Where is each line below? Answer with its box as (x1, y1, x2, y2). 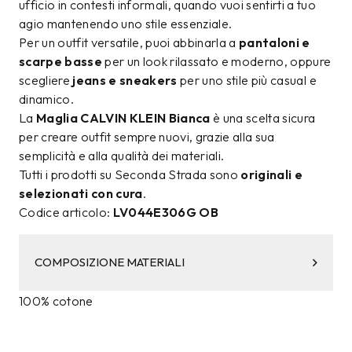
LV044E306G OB (112, 204, 219, 221)
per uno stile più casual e (177, 72, 317, 89)
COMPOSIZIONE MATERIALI (35, 255, 185, 270)
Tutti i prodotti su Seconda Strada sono (19, 167, 241, 183)
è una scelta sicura (210, 110, 316, 126)
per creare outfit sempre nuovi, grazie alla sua (19, 129, 275, 145)
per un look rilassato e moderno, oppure (102, 53, 332, 70)
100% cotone (19, 293, 93, 310)
